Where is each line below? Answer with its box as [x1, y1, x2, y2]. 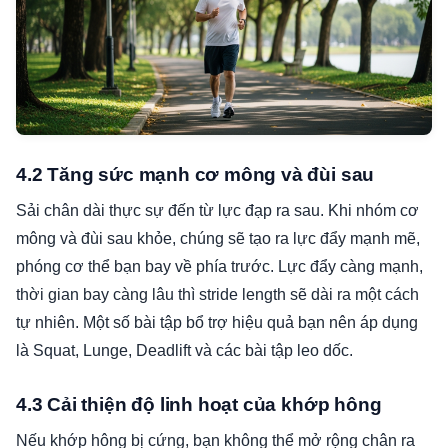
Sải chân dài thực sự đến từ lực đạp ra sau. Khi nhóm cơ [16, 202, 419, 220]
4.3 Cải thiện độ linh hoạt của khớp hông [16, 394, 382, 416]
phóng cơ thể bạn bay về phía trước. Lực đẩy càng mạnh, [16, 258, 423, 276]
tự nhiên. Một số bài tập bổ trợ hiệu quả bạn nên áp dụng [16, 314, 418, 332]
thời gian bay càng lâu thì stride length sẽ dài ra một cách [16, 286, 419, 304]
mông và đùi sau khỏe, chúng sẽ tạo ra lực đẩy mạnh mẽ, [16, 230, 420, 248]
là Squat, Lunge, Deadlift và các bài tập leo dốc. [16, 342, 353, 360]
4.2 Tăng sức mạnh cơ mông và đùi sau [16, 164, 375, 186]
